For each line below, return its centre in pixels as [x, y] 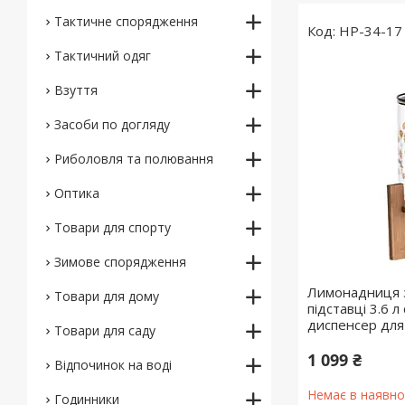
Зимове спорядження [120, 262]
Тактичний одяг [103, 56]
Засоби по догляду [112, 124]
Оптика [77, 193]
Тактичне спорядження [126, 21]
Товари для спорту [113, 227]
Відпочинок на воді [113, 365]
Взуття [76, 90]
